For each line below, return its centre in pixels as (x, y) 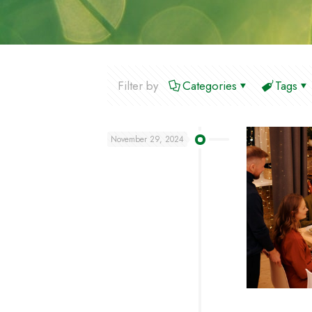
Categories (210, 86)
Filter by (138, 86)
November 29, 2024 (147, 139)
